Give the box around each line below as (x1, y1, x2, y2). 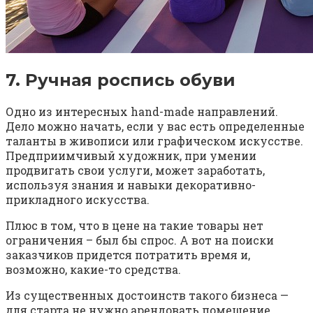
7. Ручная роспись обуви (6, 69, 235, 90)
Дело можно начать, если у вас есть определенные (6, 118, 305, 133)
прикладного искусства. (6, 191, 150, 207)
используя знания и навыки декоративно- (6, 177, 256, 192)
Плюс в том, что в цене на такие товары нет (6, 217, 263, 233)
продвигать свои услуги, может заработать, (6, 162, 265, 177)
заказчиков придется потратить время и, (6, 247, 250, 262)
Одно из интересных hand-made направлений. (6, 103, 278, 119)
